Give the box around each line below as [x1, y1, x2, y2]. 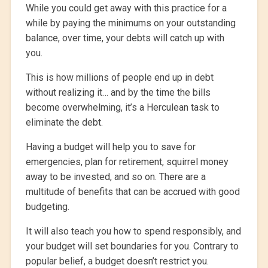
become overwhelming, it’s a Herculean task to [25, 102, 220, 114]
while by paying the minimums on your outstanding [25, 17, 236, 29]
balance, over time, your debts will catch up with [25, 32, 224, 44]
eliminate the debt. [25, 117, 103, 129]
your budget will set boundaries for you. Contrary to [25, 240, 239, 252]
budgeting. [25, 201, 69, 213]
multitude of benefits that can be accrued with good [25, 186, 240, 198]
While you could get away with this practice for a [25, 2, 227, 14]
